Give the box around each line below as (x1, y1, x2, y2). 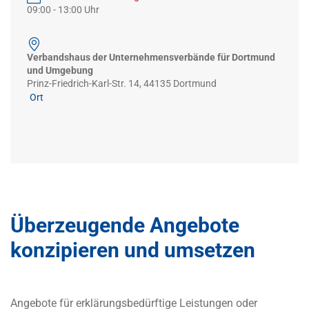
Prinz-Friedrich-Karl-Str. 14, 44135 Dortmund (27, 77, 217, 89)
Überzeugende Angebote (10, 212, 239, 237)
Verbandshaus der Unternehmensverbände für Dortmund (27, 51, 275, 63)
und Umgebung (27, 64, 93, 76)
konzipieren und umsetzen (10, 237, 255, 262)
